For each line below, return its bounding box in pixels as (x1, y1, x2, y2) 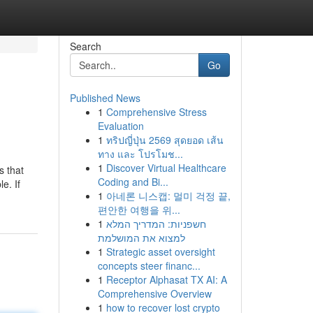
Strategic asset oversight (105, 245, 215, 259)
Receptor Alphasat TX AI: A (105, 272, 227, 286)
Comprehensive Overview (97, 286, 212, 300)
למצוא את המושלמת (97, 231, 185, 245)
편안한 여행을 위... (97, 203, 180, 217)
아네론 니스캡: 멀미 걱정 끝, (105, 189, 231, 203)
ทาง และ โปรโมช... (97, 147, 183, 161)
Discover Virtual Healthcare (105, 161, 226, 175)
